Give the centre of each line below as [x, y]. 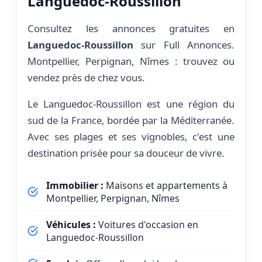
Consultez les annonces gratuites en [131, 29]
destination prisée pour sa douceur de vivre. [126, 153]
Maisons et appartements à [166, 185]
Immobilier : [75, 185]
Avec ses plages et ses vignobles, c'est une [131, 136]
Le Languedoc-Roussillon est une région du [131, 104]
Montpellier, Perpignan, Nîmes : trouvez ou [131, 61]
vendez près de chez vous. [86, 78]
